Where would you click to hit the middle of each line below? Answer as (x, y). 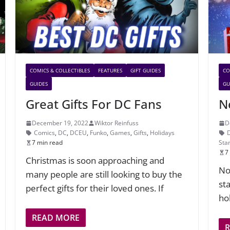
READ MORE (56, 217)
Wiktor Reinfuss (117, 123)
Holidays (162, 133)
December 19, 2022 (60, 123)
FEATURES (110, 71)
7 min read (47, 143)
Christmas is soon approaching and (95, 161)
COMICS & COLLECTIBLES (60, 71)
